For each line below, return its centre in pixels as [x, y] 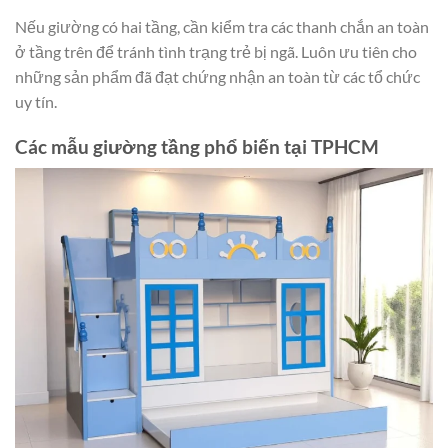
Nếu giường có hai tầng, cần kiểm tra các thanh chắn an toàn [222, 27]
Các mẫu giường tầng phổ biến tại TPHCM [197, 146]
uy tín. [36, 102]
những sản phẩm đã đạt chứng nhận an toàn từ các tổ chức [217, 77]
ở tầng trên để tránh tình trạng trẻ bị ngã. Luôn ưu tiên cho [216, 52]
